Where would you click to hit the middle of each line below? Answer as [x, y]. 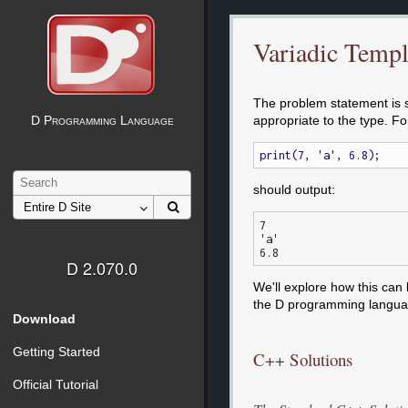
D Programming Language [102, 120]
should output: [294, 190]
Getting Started [56, 352]
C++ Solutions [302, 360]
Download [44, 318]
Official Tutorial [56, 385]
